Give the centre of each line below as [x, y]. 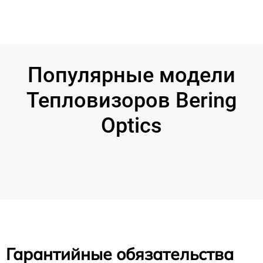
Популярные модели [131, 75]
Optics [131, 126]
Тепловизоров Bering [131, 100]
